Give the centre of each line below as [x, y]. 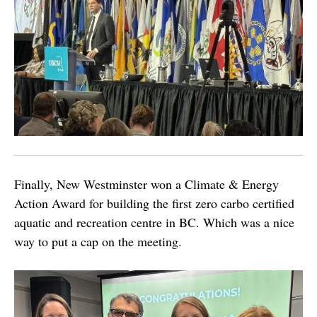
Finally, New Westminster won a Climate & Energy [146, 184]
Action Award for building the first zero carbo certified [154, 203]
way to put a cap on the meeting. [98, 241]
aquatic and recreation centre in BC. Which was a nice [154, 222]
